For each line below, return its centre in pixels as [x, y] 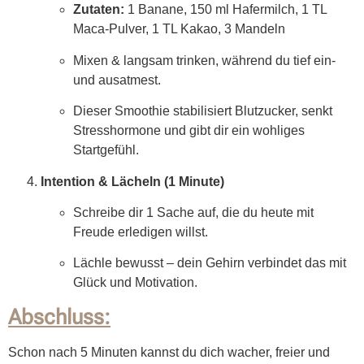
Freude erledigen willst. [141, 232]
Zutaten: [99, 10]
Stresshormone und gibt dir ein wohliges [189, 131]
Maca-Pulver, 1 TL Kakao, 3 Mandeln [179, 29]
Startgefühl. [106, 150]
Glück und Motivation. [135, 283]
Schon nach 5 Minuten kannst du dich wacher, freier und [169, 352]
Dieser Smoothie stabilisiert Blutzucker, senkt [203, 111]
